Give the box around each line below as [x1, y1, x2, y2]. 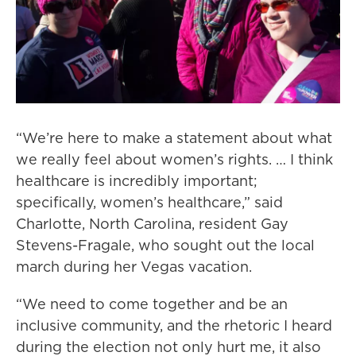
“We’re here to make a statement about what [16, 128, 332, 148]
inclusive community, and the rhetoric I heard [16, 315, 332, 335]
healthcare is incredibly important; [16, 171, 257, 191]
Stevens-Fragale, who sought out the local [16, 235, 315, 255]
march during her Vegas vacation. [16, 257, 252, 277]
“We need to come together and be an [16, 294, 288, 314]
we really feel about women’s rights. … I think [16, 149, 333, 169]
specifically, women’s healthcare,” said [16, 192, 283, 212]
